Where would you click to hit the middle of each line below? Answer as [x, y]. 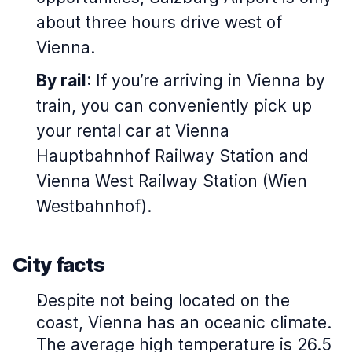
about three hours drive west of [159, 22]
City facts [59, 264]
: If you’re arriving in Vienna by [206, 81]
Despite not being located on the [163, 301]
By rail [61, 81]
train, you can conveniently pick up [174, 106]
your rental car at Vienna [133, 131]
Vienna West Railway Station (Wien [172, 181]
